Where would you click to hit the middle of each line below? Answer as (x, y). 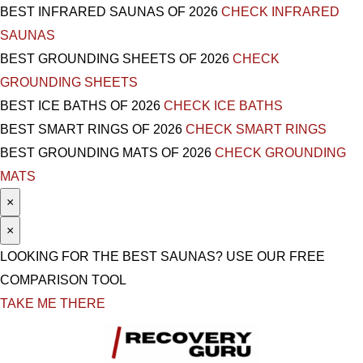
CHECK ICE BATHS (223, 106)
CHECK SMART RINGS (256, 129)
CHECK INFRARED (280, 12)
